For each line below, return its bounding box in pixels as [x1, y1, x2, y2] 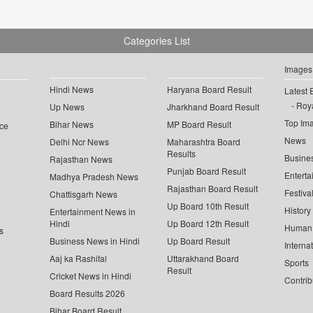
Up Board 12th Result [167, 217, 249, 230]
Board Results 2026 [50, 287, 126, 300]
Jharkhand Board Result [167, 101, 259, 113]
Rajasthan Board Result [167, 182, 258, 195]
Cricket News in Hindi [50, 270, 132, 282]
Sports [284, 256, 309, 269]
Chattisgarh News [50, 188, 118, 201]
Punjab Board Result [167, 165, 246, 177]
